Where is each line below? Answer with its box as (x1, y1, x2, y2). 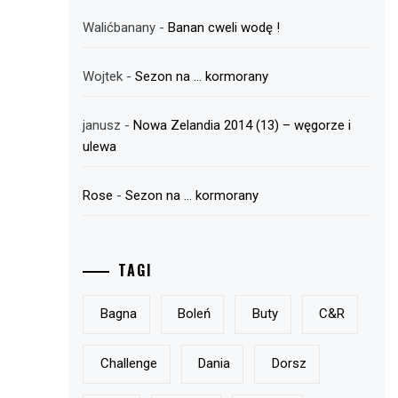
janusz (83, 117, 122, 133)
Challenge (99, 355, 157, 372)
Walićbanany (83, 20, 156, 36)
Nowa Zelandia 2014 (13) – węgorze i (133, 117, 352, 133)
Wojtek (83, 68, 123, 84)
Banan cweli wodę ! (168, 20, 281, 36)
